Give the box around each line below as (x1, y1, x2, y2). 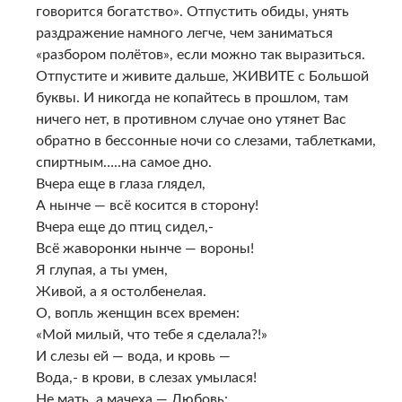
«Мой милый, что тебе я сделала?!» (36, 327, 267, 342)
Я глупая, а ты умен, (36, 262, 168, 277)
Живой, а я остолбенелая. (36, 284, 206, 299)
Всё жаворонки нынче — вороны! (36, 240, 254, 256)
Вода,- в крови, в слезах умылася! (36, 370, 257, 385)
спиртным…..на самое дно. (36, 154, 212, 170)
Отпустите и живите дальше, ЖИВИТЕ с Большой (36, 68, 369, 83)
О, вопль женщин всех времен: (36, 305, 240, 320)
